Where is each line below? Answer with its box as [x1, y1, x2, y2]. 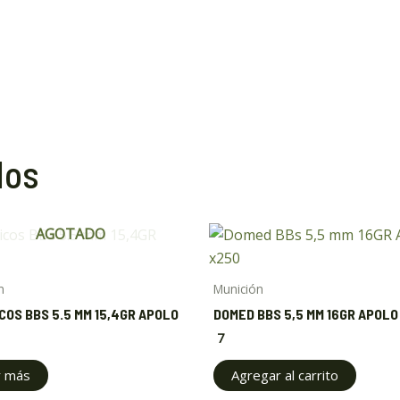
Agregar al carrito [231, 365, 338, 384]
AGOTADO [36, 224, 105, 245]
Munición [213, 280, 263, 298]
